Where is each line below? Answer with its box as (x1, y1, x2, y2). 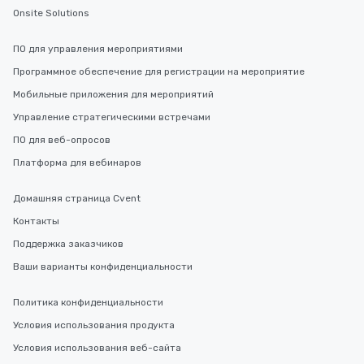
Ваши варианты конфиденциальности (13, 261, 193, 272)
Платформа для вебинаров (13, 157, 141, 168)
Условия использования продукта (13, 319, 175, 331)
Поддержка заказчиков (13, 238, 123, 249)
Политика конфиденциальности (13, 297, 163, 308)
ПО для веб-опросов (13, 134, 110, 145)
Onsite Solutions (13, 7, 89, 19)
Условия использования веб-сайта (13, 342, 181, 353)
